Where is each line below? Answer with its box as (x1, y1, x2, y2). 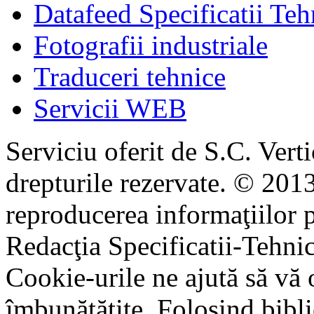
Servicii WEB (34, 93, 186, 123)
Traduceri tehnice (34, 62, 226, 92)
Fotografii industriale (34, 30, 268, 60)
